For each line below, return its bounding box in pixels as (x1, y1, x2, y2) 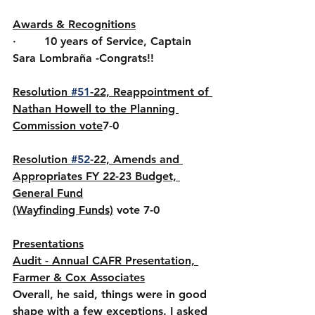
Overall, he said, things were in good (13, 288, 210, 301)
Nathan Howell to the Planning (13, 102, 179, 115)
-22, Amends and (90, 153, 183, 166)
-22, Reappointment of (90, 85, 212, 98)
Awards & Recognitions (13, 18, 136, 31)
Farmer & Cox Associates (13, 271, 145, 284)
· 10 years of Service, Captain (13, 34, 195, 48)
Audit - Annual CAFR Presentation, (13, 254, 198, 267)
